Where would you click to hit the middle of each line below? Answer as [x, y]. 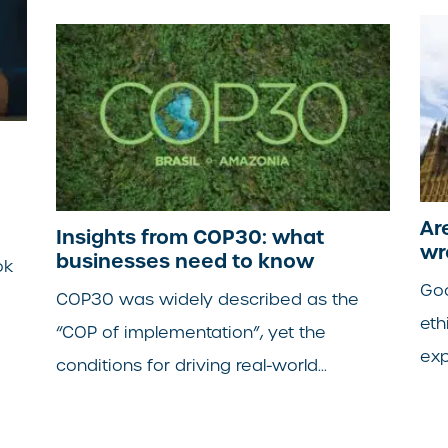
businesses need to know [185, 260]
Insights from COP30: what [190, 236]
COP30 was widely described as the [208, 299]
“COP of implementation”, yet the [191, 332]
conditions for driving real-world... [192, 365]
